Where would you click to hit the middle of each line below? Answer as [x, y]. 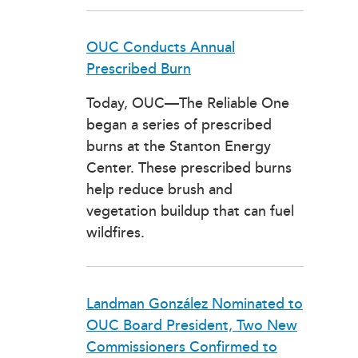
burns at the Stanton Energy [179, 147]
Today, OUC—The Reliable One [188, 104]
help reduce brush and [159, 190]
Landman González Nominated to [195, 304]
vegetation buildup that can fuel [190, 212]
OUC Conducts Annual [161, 48]
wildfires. [115, 233]
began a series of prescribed [179, 125]
